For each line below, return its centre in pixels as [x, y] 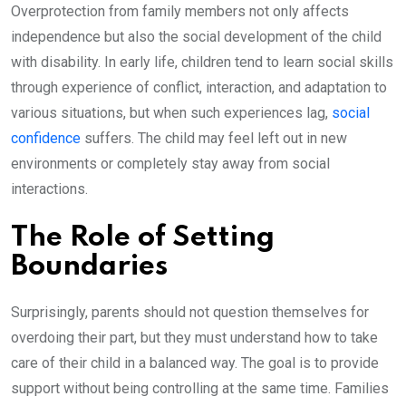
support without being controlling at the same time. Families [200, 389]
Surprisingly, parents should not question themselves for [190, 313]
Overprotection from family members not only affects [180, 12]
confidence [46, 139]
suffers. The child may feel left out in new [214, 139]
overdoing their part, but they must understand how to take [194, 338]
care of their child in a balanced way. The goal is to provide [195, 363]
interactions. [53, 189]
